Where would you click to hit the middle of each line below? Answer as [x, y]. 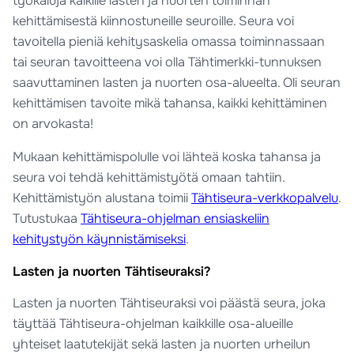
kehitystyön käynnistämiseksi [100, 239]
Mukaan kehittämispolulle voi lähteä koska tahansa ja [167, 156]
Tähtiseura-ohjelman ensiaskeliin [175, 218]
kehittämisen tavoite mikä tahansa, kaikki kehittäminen [170, 103]
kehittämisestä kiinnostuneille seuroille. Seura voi [154, 21]
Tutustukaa [47, 218]
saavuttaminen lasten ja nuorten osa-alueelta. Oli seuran [177, 82]
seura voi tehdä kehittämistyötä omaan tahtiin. [151, 177]
